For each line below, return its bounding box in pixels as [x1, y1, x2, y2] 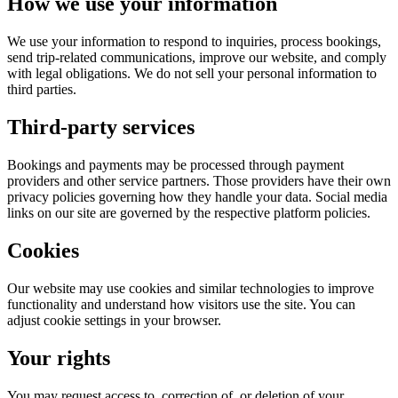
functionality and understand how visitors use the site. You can [7, 296, 355, 312]
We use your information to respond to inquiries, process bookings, [7, 34, 381, 50]
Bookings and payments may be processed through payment [7, 157, 344, 173]
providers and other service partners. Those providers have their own [7, 173, 391, 189]
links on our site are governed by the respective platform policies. [7, 205, 370, 221]
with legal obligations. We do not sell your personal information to [7, 66, 377, 82]
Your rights [7, 346, 110, 370]
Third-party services [7, 115, 195, 139]
